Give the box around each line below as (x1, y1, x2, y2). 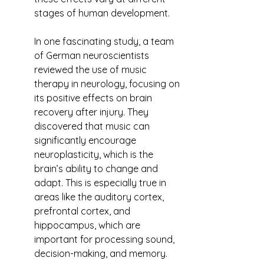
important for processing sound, (34, 233, 177, 245)
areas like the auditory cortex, (34, 191, 166, 203)
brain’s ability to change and (34, 163, 160, 174)
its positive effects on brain (34, 92, 154, 104)
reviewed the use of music (34, 64, 149, 75)
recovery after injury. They (34, 106, 151, 118)
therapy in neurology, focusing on (34, 78, 182, 90)
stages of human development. (34, 7, 170, 19)
